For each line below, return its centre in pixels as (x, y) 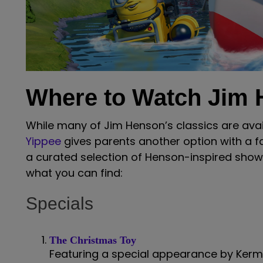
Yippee (43, 141)
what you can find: (74, 173)
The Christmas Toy (93, 240)
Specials (60, 204)
